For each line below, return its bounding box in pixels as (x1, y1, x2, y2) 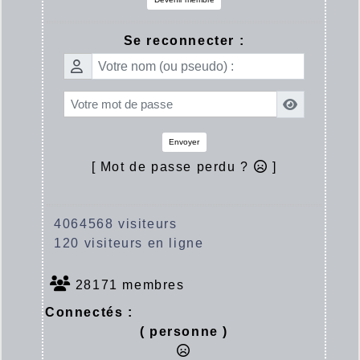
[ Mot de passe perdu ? (91, 160, 254, 174)
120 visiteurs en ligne (45, 236, 204, 251)
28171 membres (71, 278, 185, 292)
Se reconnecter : (123, 33, 245, 47)
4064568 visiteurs (45, 217, 178, 231)
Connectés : (45, 305, 133, 320)
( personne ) (139, 325, 229, 339)
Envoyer (169, 137, 199, 147)
